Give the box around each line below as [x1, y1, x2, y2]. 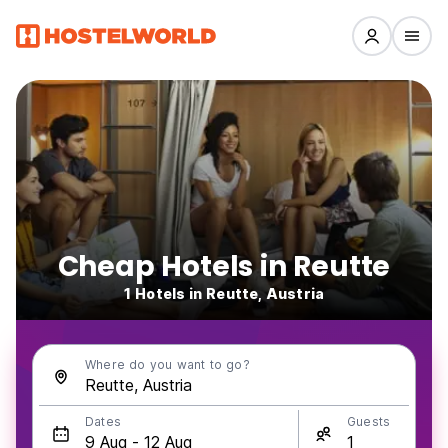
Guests [347, 414, 391, 429]
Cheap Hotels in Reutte [57, 247, 391, 286]
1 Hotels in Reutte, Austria [124, 285, 324, 302]
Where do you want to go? [85, 357, 250, 372]
